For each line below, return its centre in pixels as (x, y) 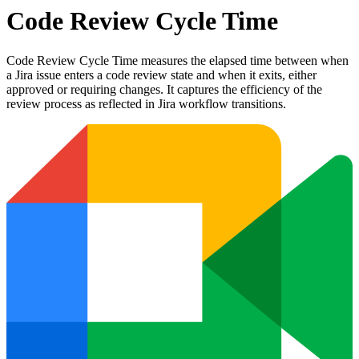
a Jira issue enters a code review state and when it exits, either (161, 75)
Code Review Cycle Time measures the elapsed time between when (177, 60)
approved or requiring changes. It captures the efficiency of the (164, 89)
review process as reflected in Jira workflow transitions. (146, 103)
